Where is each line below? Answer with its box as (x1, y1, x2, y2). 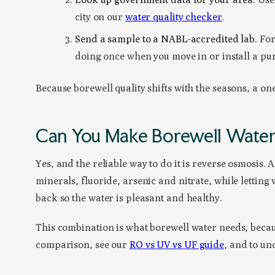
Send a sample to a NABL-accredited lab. (75, 33, 258, 45)
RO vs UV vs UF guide (130, 239, 224, 251)
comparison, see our (36, 239, 130, 251)
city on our (75, 11, 125, 23)
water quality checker (125, 11, 222, 23)
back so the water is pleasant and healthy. (36, 192, 222, 204)
